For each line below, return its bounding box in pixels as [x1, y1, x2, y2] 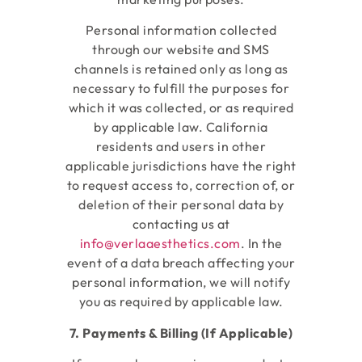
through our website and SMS [92, 41, 270, 58]
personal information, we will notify [72, 274, 290, 291]
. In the [240, 235, 283, 252]
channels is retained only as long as [74, 61, 288, 78]
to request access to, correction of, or [66, 177, 296, 194]
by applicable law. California [94, 119, 268, 136]
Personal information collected [85, 22, 277, 39]
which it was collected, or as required [68, 99, 294, 116]
